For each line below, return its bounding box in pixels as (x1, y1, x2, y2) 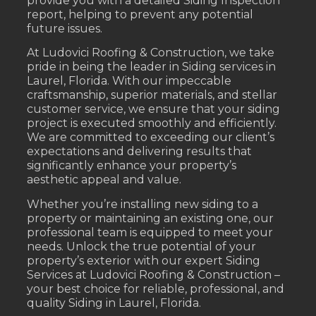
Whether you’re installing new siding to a (27, 197, 259, 211)
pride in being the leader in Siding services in (27, 60, 276, 74)
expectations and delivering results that (27, 145, 253, 159)
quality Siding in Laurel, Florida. (27, 296, 202, 310)
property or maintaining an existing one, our (27, 211, 274, 225)
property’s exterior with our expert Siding (27, 253, 261, 267)
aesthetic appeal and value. (27, 173, 182, 187)
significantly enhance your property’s (27, 159, 237, 173)
